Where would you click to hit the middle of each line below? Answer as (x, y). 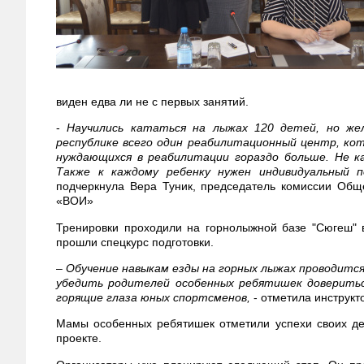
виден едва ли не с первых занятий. (152, 101)
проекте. (79, 338)
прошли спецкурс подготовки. (135, 242)
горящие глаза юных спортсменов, (153, 297)
